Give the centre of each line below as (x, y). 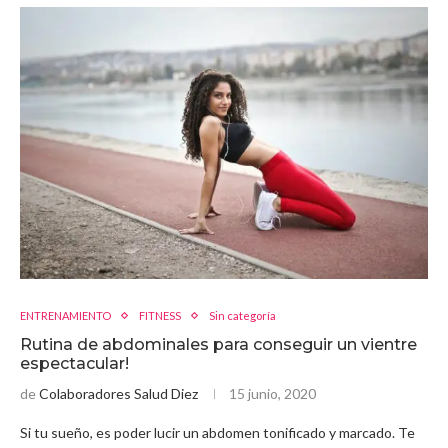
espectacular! (74, 364)
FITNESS (160, 316)
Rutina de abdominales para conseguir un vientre (218, 345)
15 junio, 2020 (272, 394)
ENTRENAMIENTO (65, 316)
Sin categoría (242, 316)
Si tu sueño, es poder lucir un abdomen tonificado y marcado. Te (217, 433)
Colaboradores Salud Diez (118, 394)
